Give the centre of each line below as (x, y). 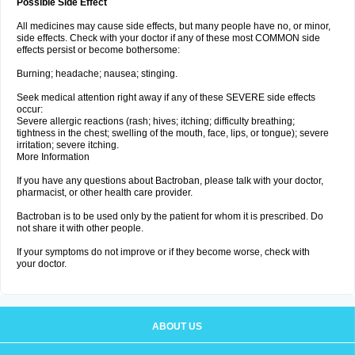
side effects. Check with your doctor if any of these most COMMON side (168, 38)
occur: (30, 109)
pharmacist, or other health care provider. (105, 193)
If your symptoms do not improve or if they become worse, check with (163, 252)
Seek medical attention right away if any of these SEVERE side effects (166, 97)
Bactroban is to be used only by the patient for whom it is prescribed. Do (170, 216)
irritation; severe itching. (68, 145)
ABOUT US (177, 326)
